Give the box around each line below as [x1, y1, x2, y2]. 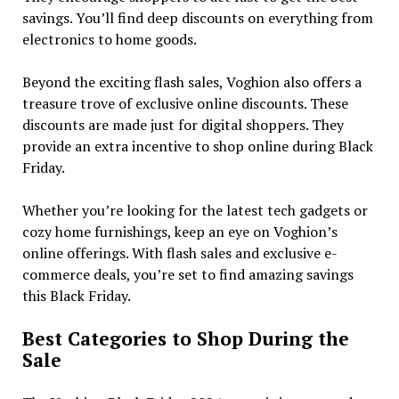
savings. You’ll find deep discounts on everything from [21, 7, 373, 28]
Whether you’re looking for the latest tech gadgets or [21, 199, 368, 220]
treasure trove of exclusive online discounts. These [21, 93, 348, 113]
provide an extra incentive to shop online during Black [21, 135, 373, 156]
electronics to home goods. [21, 28, 197, 49]
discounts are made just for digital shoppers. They [21, 114, 344, 134]
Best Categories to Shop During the [21, 325, 349, 351]
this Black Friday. [21, 285, 131, 305]
